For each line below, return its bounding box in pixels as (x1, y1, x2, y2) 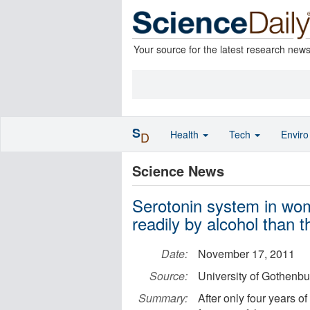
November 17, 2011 (198, 246, 295, 262)
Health (170, 127, 201, 141)
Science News (132, 161, 224, 181)
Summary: (138, 290, 188, 306)
